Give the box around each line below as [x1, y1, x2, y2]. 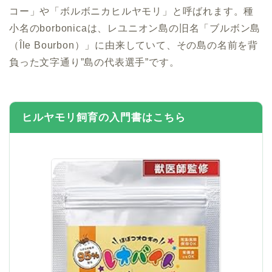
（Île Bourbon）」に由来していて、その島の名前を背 [9, 40, 258, 51]
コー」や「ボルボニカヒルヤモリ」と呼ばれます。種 [9, 6, 254, 17]
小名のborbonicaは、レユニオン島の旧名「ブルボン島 [9, 23, 261, 34]
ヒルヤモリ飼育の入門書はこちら [22, 112, 186, 124]
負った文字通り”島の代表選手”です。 [9, 57, 180, 68]
